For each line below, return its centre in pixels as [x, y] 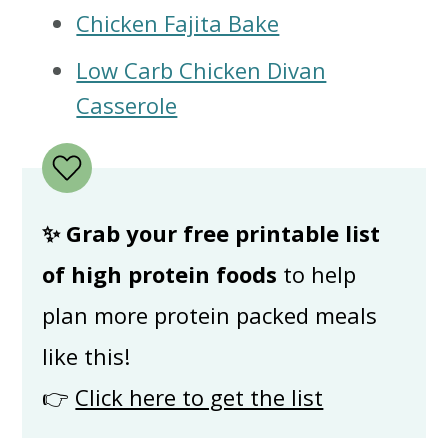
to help [317, 274]
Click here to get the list [199, 397]
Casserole [127, 105]
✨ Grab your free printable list [211, 233]
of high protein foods [160, 274]
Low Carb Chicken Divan [201, 70]
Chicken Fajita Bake [178, 23]
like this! [86, 356]
